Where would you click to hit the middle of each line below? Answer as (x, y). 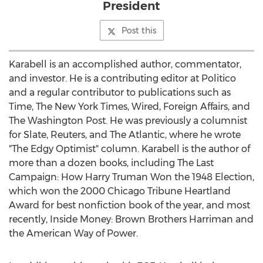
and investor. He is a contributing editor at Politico (122, 78)
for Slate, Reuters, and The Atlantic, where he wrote (125, 135)
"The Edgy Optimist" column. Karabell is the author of (129, 149)
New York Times (91, 107)
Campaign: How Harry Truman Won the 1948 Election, (131, 177)
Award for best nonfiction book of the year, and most (129, 205)
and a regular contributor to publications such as (120, 92)
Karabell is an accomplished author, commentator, (125, 64)
